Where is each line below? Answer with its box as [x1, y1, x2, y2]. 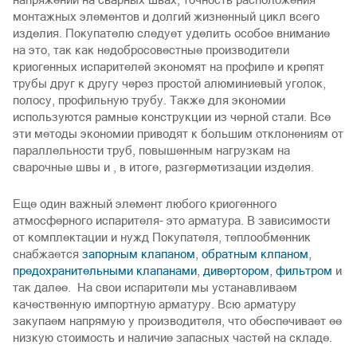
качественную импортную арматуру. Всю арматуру [13, 296, 296, 311]
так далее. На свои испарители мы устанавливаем [13, 280, 297, 294]
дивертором [203, 263, 269, 277]
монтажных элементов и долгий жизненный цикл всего [13, 10, 320, 23]
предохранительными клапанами [13, 263, 197, 277]
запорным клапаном [82, 246, 195, 261]
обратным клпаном [202, 246, 308, 261]
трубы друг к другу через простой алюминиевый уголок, [13, 76, 326, 90]
